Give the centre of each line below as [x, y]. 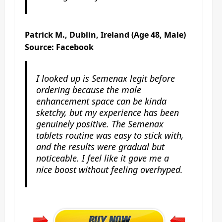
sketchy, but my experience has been [107, 112]
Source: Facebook [59, 47]
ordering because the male [88, 89]
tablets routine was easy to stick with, [110, 135]
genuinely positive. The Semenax [100, 124]
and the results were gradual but [100, 146]
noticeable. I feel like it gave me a [102, 158]
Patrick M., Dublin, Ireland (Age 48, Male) [105, 34]
